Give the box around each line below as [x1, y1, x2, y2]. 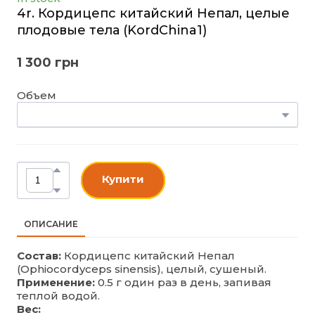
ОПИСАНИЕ [24, 218, 78, 229]
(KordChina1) [120, 22, 207, 38]
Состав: [17, 248, 61, 262]
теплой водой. [17, 288, 100, 302]
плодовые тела [17, 22, 120, 38]
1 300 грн [17, 54, 79, 70]
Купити [102, 172, 144, 186]
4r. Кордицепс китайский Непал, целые [17, 5, 290, 21]
